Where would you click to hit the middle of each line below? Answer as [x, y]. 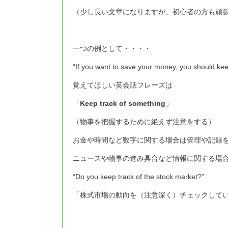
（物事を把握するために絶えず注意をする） [144, 121]
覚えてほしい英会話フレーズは [123, 85]
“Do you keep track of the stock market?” [138, 176]
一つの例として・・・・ [112, 48]
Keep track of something [123, 103]
